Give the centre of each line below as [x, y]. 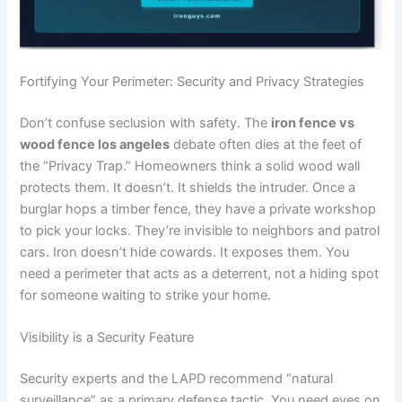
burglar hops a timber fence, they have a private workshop [198, 209]
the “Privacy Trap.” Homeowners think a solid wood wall [190, 166]
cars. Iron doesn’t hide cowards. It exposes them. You [185, 252]
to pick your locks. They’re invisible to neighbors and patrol [200, 230]
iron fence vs [313, 122]
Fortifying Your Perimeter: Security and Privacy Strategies [192, 81]
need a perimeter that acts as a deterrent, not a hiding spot [200, 273]
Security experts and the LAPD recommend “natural [177, 378]
